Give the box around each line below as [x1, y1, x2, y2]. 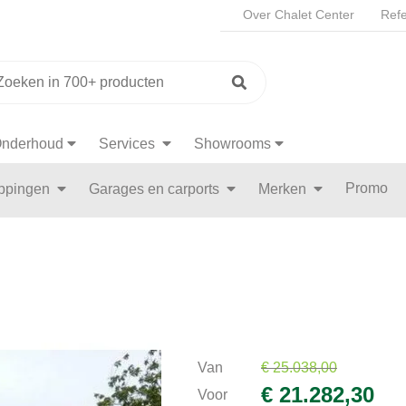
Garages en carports [89, 181, 223, 197]
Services [99, 136, 159, 151]
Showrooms [194, 136, 271, 151]
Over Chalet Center [243, 7, 354, 22]
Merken [258, 181, 310, 197]
